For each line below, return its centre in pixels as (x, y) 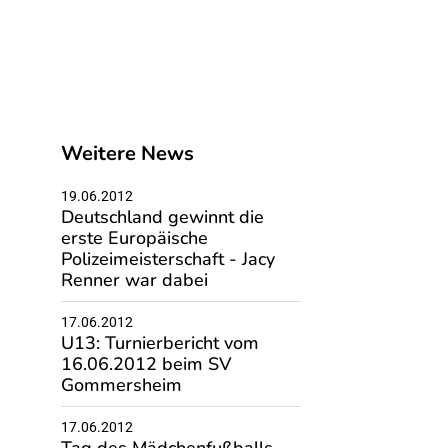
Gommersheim (121, 385)
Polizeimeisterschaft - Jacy (167, 259)
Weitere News (127, 153)
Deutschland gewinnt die (162, 217)
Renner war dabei (134, 280)
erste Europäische (134, 238)
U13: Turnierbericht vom (159, 343)
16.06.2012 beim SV (145, 364)
